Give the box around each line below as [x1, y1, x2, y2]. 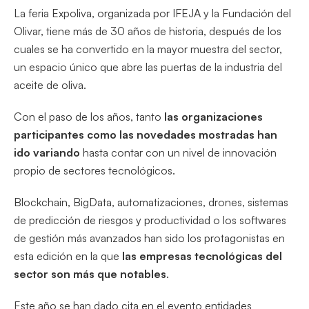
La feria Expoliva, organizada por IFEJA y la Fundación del [14, 6, 291, 21]
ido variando [14, 146, 80, 160]
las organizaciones [164, 110, 263, 124]
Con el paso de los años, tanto [14, 110, 164, 124]
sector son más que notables [14, 267, 166, 281]
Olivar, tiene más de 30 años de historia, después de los [14, 24, 281, 39]
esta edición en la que [14, 249, 122, 263]
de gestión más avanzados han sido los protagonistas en [14, 231, 285, 246]
